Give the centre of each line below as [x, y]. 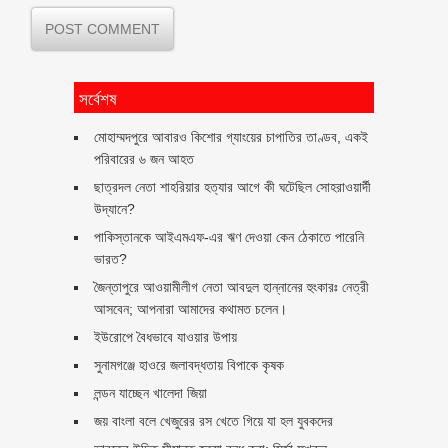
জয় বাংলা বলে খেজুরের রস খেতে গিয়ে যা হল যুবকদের [213, 420]
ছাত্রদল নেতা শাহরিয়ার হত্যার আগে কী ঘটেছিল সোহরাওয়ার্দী [232, 186]
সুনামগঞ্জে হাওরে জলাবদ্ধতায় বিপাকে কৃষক [189, 364]
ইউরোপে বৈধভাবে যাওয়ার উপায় [165, 336]
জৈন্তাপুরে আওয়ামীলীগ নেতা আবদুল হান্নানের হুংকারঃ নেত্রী [231, 286]
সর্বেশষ [98, 97]
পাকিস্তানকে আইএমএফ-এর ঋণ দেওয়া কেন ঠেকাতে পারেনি [229, 236]
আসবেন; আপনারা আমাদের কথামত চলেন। [190, 308]
